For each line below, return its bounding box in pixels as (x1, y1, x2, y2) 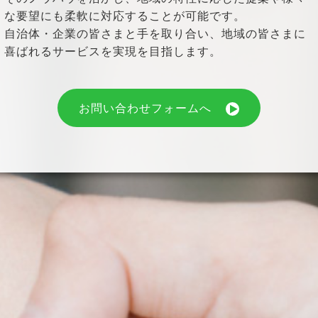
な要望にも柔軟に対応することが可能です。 (4, 8, 246, 23)
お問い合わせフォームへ (79, 100, 212, 116)
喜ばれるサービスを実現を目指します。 (4, 43, 221, 59)
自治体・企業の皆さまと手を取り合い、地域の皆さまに (4, 26, 306, 41)
